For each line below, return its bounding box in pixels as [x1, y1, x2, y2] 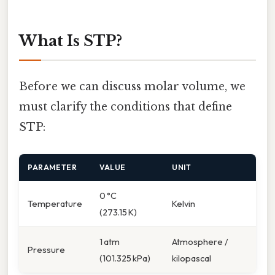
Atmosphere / [172, 235, 228, 247]
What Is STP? [19, 32, 122, 50]
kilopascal [172, 252, 211, 264]
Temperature [28, 197, 82, 209]
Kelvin [172, 197, 195, 209]
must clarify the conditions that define [19, 100, 232, 114]
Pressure [28, 243, 65, 255]
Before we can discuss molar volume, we [19, 80, 246, 94]
